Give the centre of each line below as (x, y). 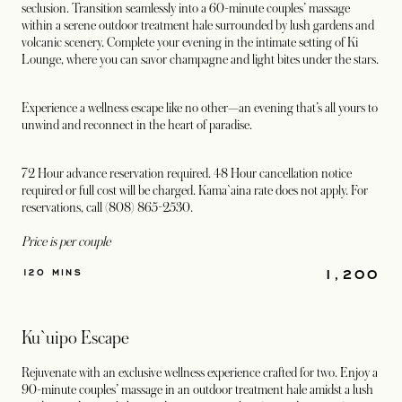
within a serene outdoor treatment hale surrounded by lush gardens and (198, 25)
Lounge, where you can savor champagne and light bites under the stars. (200, 59)
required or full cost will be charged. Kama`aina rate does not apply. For (195, 190)
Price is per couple (66, 241)
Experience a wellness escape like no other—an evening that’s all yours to (200, 108)
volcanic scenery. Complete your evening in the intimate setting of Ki (190, 42)
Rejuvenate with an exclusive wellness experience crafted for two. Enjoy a (200, 372)
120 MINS (52, 272)
